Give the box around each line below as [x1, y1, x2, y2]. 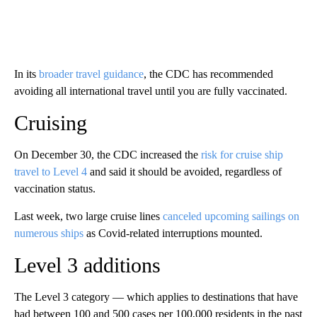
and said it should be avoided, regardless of [90, 165, 282, 178]
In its [14, 67, 39, 80]
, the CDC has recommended [144, 67, 273, 80]
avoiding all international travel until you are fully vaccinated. [14, 84, 287, 97]
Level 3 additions [14, 253, 161, 277]
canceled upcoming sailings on [163, 209, 299, 222]
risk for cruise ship [201, 148, 283, 161]
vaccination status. [14, 182, 96, 195]
